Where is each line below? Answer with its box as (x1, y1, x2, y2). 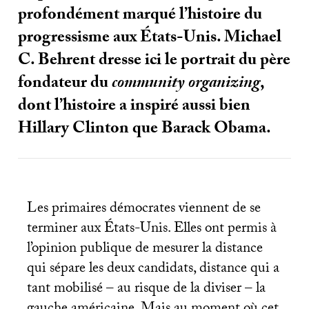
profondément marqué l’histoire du (18, 2, 263, 30)
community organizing (112, 70, 261, 99)
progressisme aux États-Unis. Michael (18, 25, 282, 53)
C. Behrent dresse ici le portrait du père (18, 48, 291, 76)
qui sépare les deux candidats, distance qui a (26, 257, 279, 282)
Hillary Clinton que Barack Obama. (18, 116, 272, 144)
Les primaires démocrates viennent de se (26, 197, 261, 222)
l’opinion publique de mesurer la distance (26, 237, 263, 262)
